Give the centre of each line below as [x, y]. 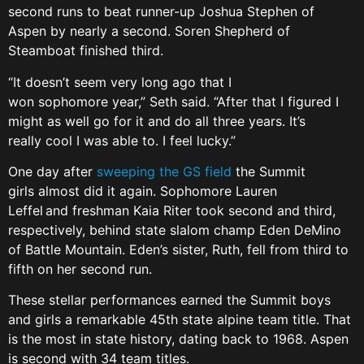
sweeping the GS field [164, 171]
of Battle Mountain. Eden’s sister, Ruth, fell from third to [178, 249]
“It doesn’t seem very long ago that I [120, 82]
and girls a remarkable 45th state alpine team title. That [180, 320]
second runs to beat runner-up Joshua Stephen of [161, 12]
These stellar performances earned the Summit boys [169, 300]
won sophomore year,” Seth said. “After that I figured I [173, 101]
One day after [52, 171]
